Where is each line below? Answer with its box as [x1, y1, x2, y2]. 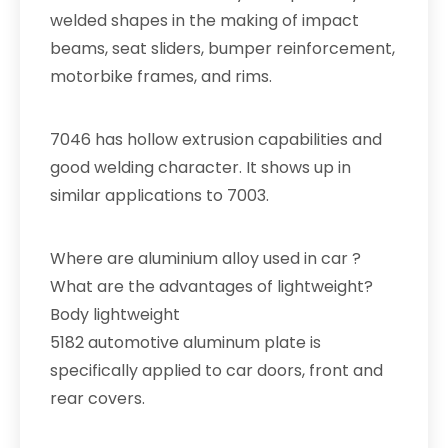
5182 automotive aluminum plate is [50, 331, 321, 354]
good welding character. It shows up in [50, 156, 351, 179]
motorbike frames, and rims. [50, 65, 272, 88]
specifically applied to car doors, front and [50, 359, 383, 382]
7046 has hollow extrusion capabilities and [50, 128, 382, 151]
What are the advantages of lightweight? [50, 275, 373, 298]
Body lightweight [50, 303, 180, 326]
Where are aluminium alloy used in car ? [50, 247, 361, 270]
